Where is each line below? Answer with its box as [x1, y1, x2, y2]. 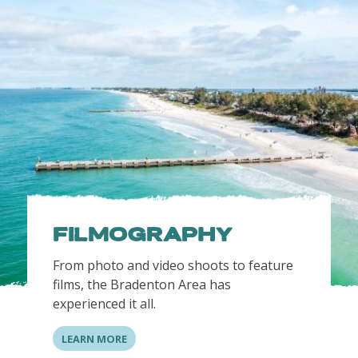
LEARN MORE [61, 331, 127, 346]
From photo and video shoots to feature [52, 257, 293, 275]
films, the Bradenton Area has [52, 276, 231, 294]
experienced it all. [52, 295, 159, 313]
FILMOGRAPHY [52, 226, 233, 244]
